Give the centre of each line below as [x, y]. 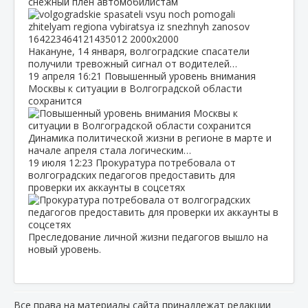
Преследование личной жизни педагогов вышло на [148, 236]
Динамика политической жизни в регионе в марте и [150, 137]
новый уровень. [65, 249]
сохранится [55, 100]
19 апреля [53, 76]
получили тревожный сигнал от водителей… [133, 63]
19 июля [48, 162]
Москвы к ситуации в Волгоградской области [135, 88]
